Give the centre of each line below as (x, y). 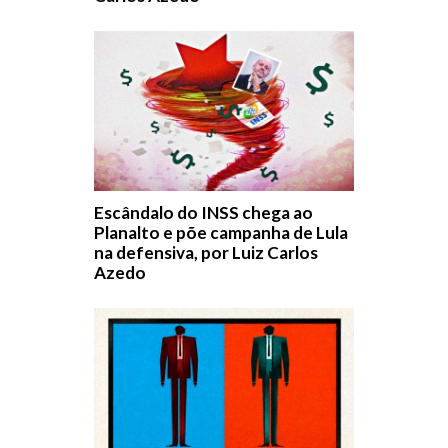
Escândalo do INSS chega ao (203, 213)
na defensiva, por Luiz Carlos (206, 253)
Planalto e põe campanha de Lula (221, 233)
